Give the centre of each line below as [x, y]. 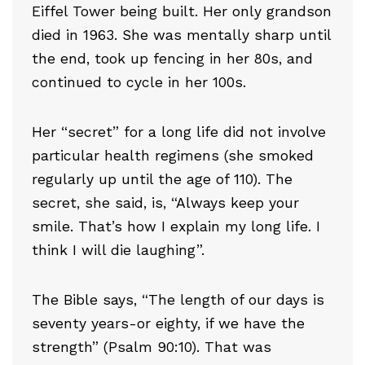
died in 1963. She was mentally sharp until [181, 35]
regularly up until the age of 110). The [162, 179]
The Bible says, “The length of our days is [178, 299]
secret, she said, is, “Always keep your [165, 202]
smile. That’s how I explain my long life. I [176, 226]
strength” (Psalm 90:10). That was [152, 347]
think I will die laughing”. [118, 250]
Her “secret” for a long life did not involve [179, 132]
